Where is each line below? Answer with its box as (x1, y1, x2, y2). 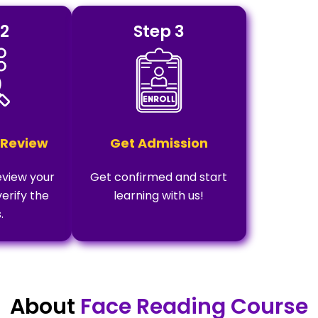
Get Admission (109, 133, 208, 152)
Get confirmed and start (90, 168, 228, 185)
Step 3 (133, 20, 185, 43)
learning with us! (114, 187, 204, 204)
